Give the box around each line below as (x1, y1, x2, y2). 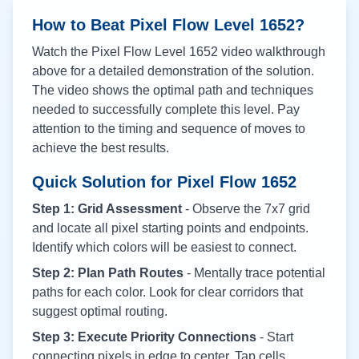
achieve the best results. (32, 141, 169, 155)
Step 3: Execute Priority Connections (32, 330, 256, 344)
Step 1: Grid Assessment (32, 202, 182, 216)
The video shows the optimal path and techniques (32, 83, 313, 97)
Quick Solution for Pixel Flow (32, 173, 261, 191)
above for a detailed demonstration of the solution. (32, 64, 314, 78)
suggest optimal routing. (32, 305, 167, 318)
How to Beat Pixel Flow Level (32, 16, 260, 34)
